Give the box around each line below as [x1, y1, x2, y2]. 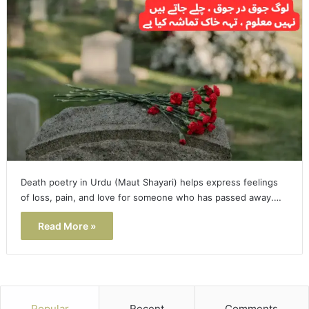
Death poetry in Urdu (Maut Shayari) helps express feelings [20, 176, 278, 188]
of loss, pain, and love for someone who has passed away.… [20, 191, 281, 203]
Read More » [37, 219, 96, 232]
